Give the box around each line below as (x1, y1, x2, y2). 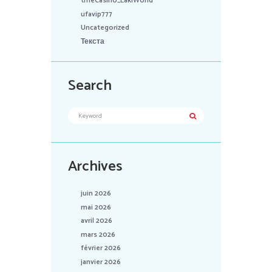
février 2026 (81, 242, 121, 254)
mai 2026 (81, 201, 112, 213)
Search (68, 73, 112, 98)
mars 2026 (81, 228, 116, 240)
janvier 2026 (81, 256, 121, 268)
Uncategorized (81, 22, 130, 34)
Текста (81, 35, 105, 47)
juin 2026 (81, 188, 112, 200)
